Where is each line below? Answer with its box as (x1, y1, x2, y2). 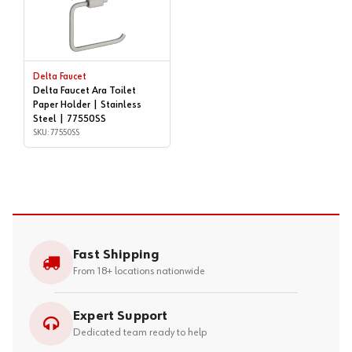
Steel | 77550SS (32, 113, 106, 124)
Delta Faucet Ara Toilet (32, 85, 136, 96)
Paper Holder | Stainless (32, 99, 141, 110)
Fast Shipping (73, 247, 160, 262)
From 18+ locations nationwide (73, 265, 205, 277)
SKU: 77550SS (32, 127, 79, 137)
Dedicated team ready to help (73, 326, 207, 338)
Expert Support (73, 309, 168, 323)
